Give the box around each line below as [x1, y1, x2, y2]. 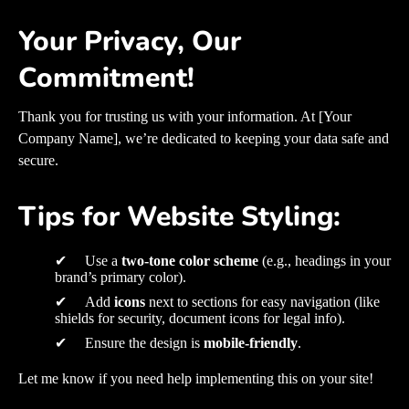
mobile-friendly [204, 335, 298, 351]
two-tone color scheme [121, 253, 258, 269]
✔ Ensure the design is [55, 335, 204, 351]
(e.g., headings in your [258, 253, 391, 269]
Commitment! [18, 59, 194, 98]
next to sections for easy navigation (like [145, 294, 380, 310]
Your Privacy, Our [18, 23, 241, 61]
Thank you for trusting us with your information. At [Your [18, 109, 351, 125]
